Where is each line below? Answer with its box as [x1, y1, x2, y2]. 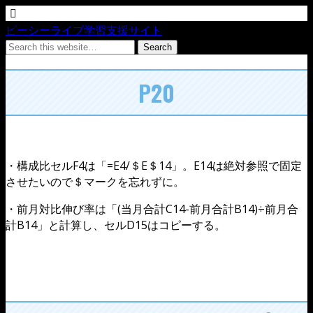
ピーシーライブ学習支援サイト [6, 21, 162, 38]
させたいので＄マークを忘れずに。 [6, 173, 184, 189]
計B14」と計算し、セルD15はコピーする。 [6, 217, 226, 233]
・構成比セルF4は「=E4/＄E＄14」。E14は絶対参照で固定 [6, 157, 302, 173]
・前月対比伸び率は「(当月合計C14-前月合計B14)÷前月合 [6, 201, 298, 217]
